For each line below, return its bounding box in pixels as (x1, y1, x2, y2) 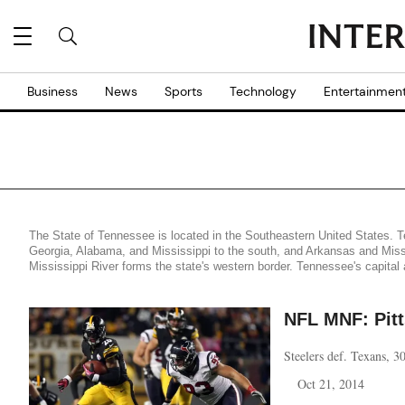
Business (27, 83, 78, 99)
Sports (165, 83, 202, 99)
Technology (230, 83, 297, 99)
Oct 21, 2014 (297, 375, 364, 392)
